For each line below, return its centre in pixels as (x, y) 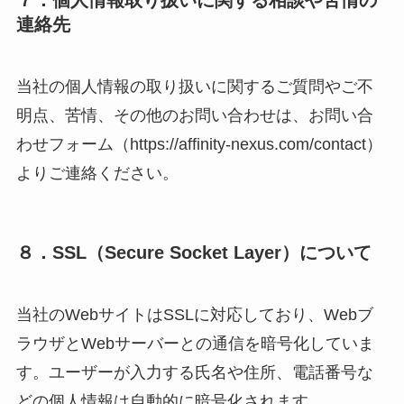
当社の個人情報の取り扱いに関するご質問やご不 (194, 86)
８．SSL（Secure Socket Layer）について (193, 253)
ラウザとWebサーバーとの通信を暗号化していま (195, 344)
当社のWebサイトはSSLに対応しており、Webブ (194, 315)
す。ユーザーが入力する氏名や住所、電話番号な (194, 373)
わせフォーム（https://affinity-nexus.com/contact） (199, 144)
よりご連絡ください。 (97, 173)
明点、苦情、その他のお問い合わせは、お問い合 (194, 115)
